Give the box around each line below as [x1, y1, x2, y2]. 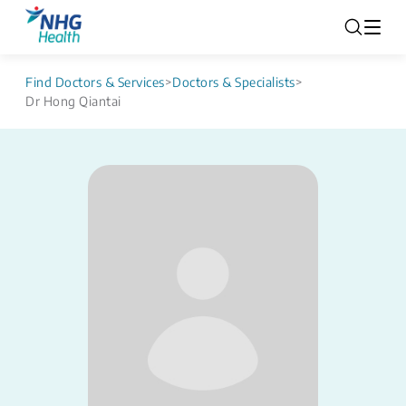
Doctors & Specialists [172, 74, 295, 90]
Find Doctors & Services [25, 74, 165, 90]
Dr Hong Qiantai [25, 93, 121, 109]
